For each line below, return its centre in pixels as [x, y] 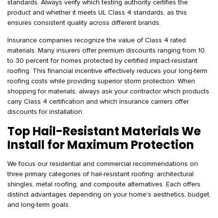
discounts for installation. [45, 112]
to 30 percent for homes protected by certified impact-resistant [102, 61]
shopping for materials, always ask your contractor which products [108, 91]
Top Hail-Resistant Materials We [104, 131]
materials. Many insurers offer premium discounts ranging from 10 [106, 51]
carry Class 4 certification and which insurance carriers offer [98, 102]
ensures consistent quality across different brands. [84, 23]
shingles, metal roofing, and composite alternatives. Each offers [104, 184]
